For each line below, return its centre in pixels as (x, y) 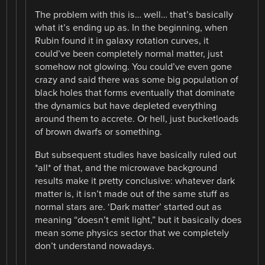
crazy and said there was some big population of (137, 80)
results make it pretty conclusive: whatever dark (135, 181)
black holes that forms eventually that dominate (135, 93)
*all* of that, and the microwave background (126, 168)
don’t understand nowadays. (95, 246)
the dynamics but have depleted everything (126, 106)
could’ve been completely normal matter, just (129, 54)
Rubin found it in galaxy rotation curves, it (122, 41)
